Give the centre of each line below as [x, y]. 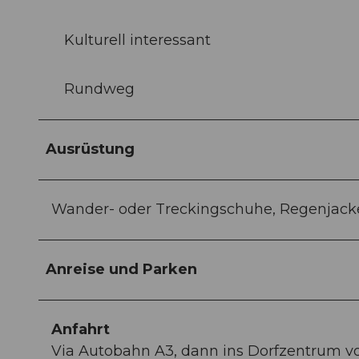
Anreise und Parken [121, 270]
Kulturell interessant [137, 40]
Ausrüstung [90, 149]
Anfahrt [81, 330]
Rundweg [99, 89]
